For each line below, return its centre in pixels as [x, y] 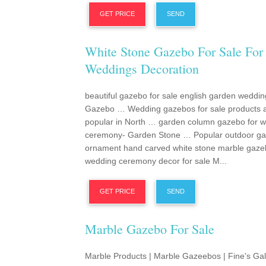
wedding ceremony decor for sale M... [156, 161]
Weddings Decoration [142, 69]
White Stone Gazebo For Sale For [174, 51]
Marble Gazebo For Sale [150, 229]
